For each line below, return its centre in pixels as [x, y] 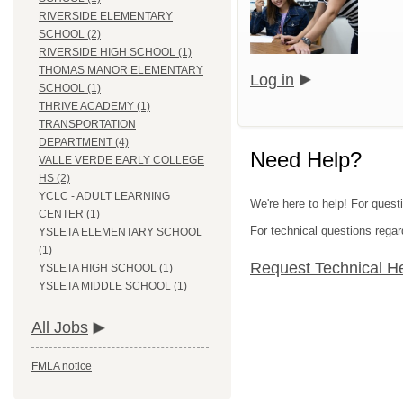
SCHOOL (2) [70, 35]
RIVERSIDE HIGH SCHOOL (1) [115, 53]
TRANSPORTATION [87, 125]
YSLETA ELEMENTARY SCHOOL [121, 233]
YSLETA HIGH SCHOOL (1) [106, 269]
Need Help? [306, 159]
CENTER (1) [69, 215]
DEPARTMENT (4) [84, 143]
